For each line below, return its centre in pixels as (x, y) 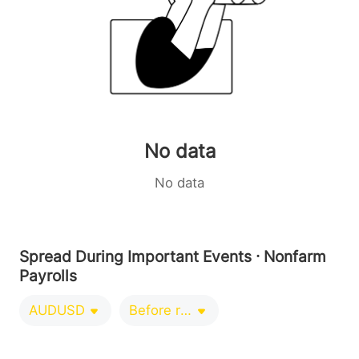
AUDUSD (56, 310)
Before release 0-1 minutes (186, 310)
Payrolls (48, 276)
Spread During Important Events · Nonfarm (172, 257)
